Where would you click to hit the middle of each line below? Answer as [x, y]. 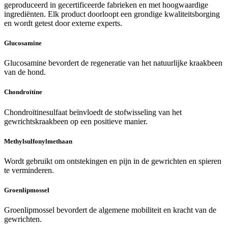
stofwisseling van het [148, 112]
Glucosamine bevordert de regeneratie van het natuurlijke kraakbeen [113, 63]
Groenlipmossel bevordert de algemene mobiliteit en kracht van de [110, 210]
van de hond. [25, 72]
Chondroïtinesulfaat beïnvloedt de [59, 112]
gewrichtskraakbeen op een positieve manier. [76, 121]
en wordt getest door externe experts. [63, 23]
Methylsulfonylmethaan [38, 141]
